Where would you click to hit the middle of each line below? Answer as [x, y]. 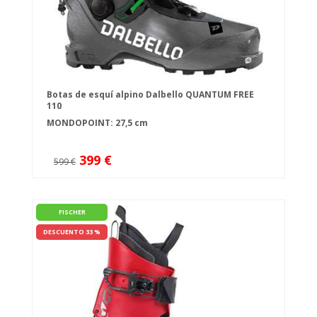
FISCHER [72, 212]
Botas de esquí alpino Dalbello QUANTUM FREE [150, 95]
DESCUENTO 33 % [72, 232]
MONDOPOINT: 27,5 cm [97, 123]
